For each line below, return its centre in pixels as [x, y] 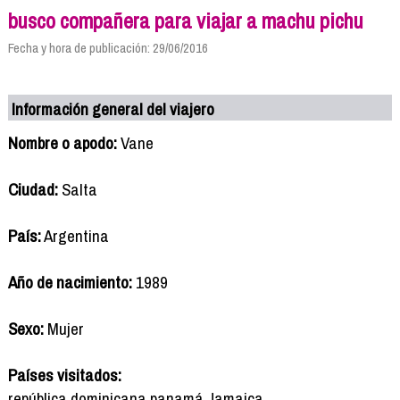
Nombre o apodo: [62, 142]
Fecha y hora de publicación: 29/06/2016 [108, 47]
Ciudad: [33, 189]
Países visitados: [64, 375]
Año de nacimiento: [70, 282]
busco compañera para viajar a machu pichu [185, 20]
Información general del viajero [113, 108]
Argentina [75, 235]
